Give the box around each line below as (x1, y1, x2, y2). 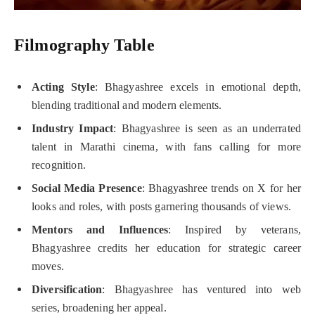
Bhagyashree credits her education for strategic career (32, 242, 301, 255)
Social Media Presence (32, 182, 142, 195)
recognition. (32, 159, 86, 172)
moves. (32, 260, 64, 273)
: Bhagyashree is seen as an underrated (113, 122, 301, 135)
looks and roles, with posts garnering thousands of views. (32, 200, 292, 213)
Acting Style (32, 81, 95, 94)
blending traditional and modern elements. (32, 99, 222, 112)
